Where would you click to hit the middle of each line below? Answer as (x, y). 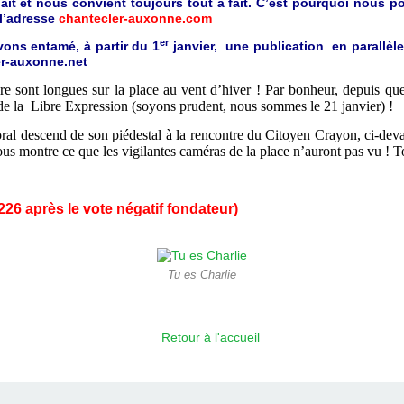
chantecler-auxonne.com (135, 18)
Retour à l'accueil (210, 338)
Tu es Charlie (202, 275)
